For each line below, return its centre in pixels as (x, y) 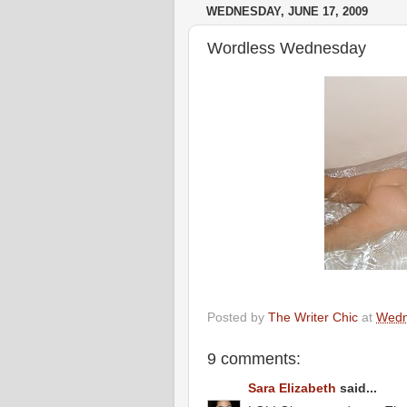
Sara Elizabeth (292, 388)
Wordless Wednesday (287, 48)
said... (357, 388)
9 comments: (254, 358)
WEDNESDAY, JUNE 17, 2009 (287, 12)
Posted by (238, 317)
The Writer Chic (313, 317)
